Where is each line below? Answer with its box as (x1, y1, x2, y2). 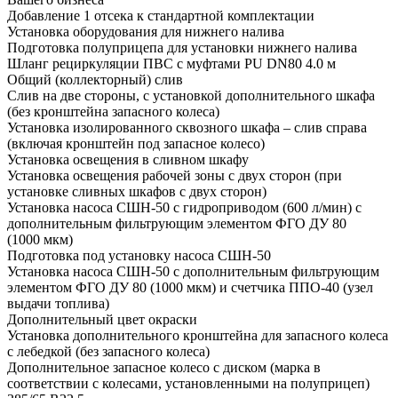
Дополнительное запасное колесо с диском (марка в (7, 359, 321, 375)
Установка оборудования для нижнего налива (7, 23, 284, 39)
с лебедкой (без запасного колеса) (7, 343, 210, 359)
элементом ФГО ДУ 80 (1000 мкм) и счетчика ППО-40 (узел (7, 279, 373, 295)
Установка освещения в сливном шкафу (7, 151, 249, 167)
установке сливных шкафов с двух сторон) (7, 183, 267, 199)
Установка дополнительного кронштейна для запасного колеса (7, 327, 388, 343)
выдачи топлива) (7, 295, 109, 311)
